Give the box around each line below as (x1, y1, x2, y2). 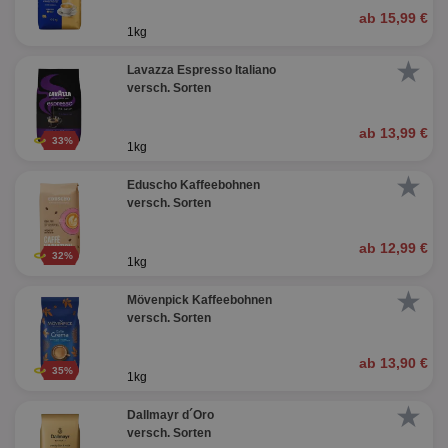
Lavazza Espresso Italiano (126, 63, 276, 77)
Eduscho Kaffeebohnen (126, 178, 260, 192)
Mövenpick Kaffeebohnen (126, 293, 272, 307)
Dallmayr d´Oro (126, 408, 214, 422)
